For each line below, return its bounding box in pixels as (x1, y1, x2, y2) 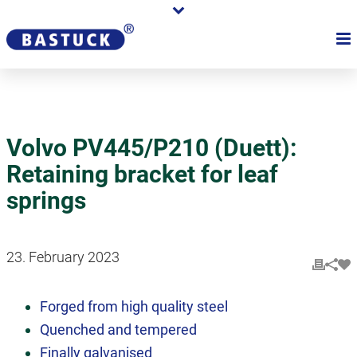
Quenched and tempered (40, 321, 198, 338)
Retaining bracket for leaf (6, 160, 278, 188)
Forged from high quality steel (40, 298, 229, 315)
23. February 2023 (6, 249, 120, 265)
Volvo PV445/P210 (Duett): (6, 134, 296, 162)
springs (6, 186, 86, 214)
